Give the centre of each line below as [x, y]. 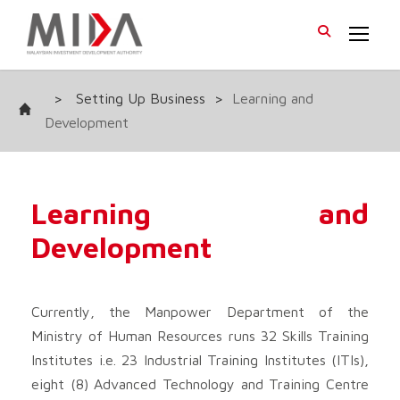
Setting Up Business [141, 98]
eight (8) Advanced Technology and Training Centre [200, 383]
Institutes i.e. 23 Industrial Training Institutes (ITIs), [200, 359]
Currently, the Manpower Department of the [200, 311]
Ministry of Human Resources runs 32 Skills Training [200, 335]
